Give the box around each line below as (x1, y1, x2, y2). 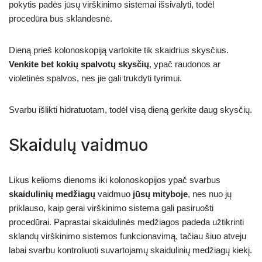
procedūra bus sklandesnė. (9, 13, 112, 23)
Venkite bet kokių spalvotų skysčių (9, 58, 149, 69)
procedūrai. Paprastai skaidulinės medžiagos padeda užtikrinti (9, 216, 244, 227)
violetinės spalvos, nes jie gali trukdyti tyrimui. (9, 73, 182, 83)
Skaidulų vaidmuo (9, 135, 148, 155)
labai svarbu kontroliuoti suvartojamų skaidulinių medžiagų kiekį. (9, 244, 252, 255)
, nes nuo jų (188, 188, 232, 199)
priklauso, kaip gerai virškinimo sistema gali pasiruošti (9, 202, 213, 213)
